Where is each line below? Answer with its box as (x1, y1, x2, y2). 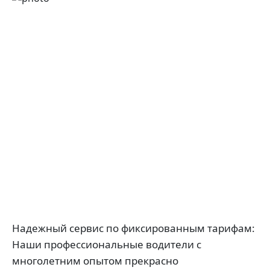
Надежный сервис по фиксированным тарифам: (12, 221, 255, 235)
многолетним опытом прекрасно (12, 254, 178, 268)
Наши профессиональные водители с (12, 237, 201, 251)
